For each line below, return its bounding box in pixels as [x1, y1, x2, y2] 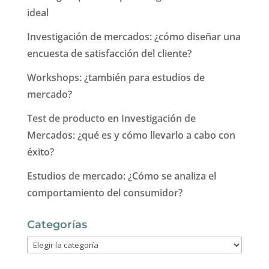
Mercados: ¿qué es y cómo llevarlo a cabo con [26, 128, 235, 142]
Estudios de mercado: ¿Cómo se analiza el [26, 169, 216, 183]
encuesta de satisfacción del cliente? [26, 47, 192, 61]
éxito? [26, 145, 54, 159]
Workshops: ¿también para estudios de [26, 71, 205, 85]
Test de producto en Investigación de [26, 112, 196, 125]
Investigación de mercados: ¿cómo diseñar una [26, 30, 241, 44]
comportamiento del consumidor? [26, 186, 183, 199]
